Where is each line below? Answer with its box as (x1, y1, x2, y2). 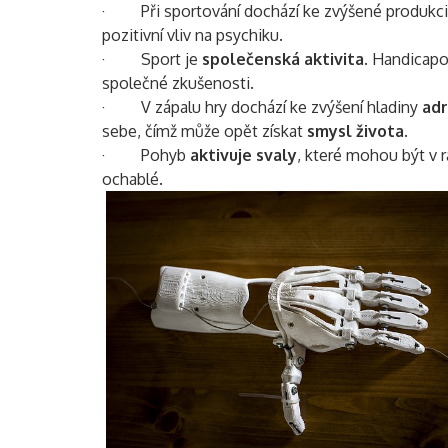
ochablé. (102, 168, 163, 189)
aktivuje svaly (190, 144, 297, 165)
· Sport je (102, 48, 202, 69)
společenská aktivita (202, 48, 364, 69)
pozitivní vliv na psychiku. (102, 24, 283, 45)
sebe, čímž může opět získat (102, 120, 307, 141)
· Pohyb (102, 144, 190, 165)
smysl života (307, 120, 404, 141)
